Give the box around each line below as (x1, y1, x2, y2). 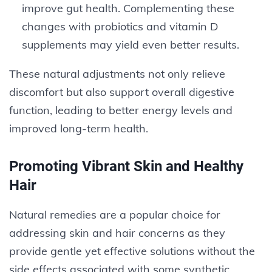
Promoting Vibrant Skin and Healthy (9, 157, 243, 175)
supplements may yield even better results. (21, 37, 239, 52)
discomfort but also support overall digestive (9, 84, 234, 99)
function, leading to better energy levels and (9, 103, 233, 117)
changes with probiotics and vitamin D (21, 19, 218, 33)
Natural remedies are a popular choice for (9, 207, 220, 222)
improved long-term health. (9, 121, 148, 135)
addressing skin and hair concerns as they (9, 225, 225, 240)
